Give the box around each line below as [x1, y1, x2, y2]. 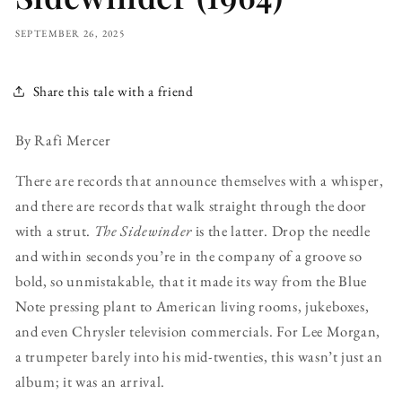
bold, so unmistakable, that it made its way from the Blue [14, 270, 368, 291]
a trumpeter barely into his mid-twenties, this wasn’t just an [14, 345, 383, 366]
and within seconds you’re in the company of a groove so [14, 245, 363, 266]
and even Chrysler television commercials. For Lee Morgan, [14, 320, 381, 341]
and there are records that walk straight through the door [14, 195, 368, 215]
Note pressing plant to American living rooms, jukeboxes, [14, 295, 370, 316]
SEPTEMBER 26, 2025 [14, 27, 126, 40]
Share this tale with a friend [32, 81, 194, 100]
